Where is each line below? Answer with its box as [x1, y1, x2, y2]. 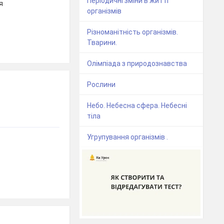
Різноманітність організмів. [87, 28, 178, 36]
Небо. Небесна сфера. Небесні [87, 101, 187, 110]
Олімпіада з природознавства [87, 59, 187, 68]
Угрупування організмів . [87, 133, 168, 141]
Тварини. [87, 38, 117, 47]
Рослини [87, 80, 116, 89]
